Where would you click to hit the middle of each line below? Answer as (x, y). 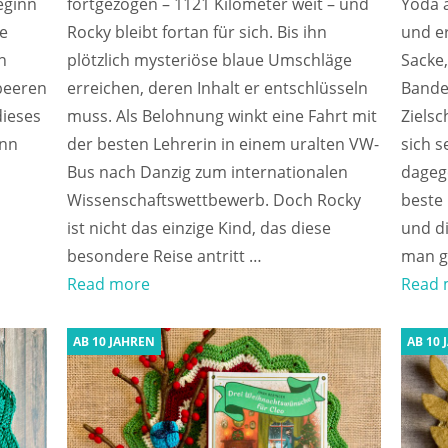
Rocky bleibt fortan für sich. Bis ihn (197, 31)
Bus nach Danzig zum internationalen (208, 171)
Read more (109, 283)
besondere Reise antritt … (165, 255)
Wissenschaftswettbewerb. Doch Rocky (214, 199)
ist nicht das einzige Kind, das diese (199, 227)
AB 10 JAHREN (114, 341)
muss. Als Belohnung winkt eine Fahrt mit (222, 115)
